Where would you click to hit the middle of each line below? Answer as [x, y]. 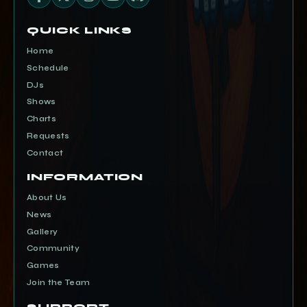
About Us [47, 198]
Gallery [42, 231]
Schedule [48, 67]
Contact [45, 152]
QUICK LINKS [80, 31]
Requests [48, 135]
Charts [42, 119]
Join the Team [59, 282]
